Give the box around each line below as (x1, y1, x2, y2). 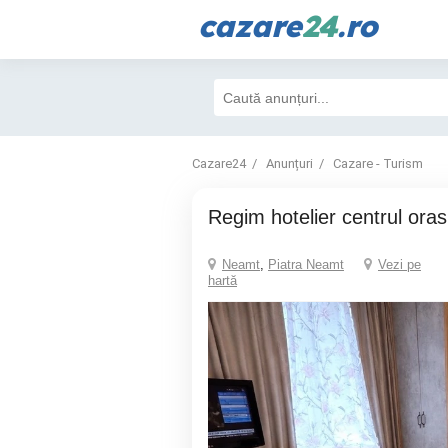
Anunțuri (266, 156, 313, 171)
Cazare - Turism (333, 156, 423, 171)
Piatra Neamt (268, 257, 344, 272)
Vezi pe (378, 257, 421, 272)
